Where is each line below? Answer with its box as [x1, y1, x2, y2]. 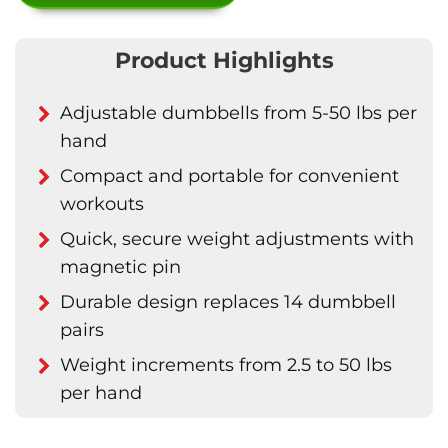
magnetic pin [60, 256, 181, 278]
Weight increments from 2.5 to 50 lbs [60, 354, 392, 376]
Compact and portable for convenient [60, 165, 399, 187]
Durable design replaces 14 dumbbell [60, 291, 396, 313]
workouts [60, 193, 144, 215]
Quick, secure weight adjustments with [60, 228, 414, 250]
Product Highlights [114, 47, 334, 74]
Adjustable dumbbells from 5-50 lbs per [60, 102, 417, 124]
